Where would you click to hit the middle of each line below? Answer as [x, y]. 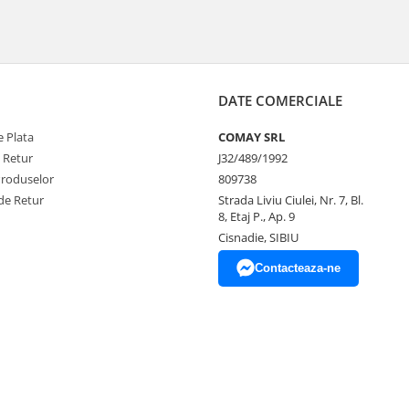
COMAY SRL [252, 136]
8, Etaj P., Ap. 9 [257, 216]
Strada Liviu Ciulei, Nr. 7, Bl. [291, 199]
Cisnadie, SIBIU [258, 237]
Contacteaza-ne [298, 267]
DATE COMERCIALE [280, 100]
